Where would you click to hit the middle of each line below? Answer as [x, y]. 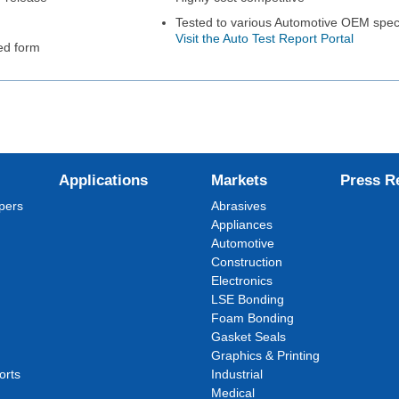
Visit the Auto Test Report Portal [264, 39]
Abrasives [239, 206]
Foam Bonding [253, 318]
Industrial [237, 374]
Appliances [242, 224]
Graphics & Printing [266, 355]
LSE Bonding [248, 299]
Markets [240, 180]
